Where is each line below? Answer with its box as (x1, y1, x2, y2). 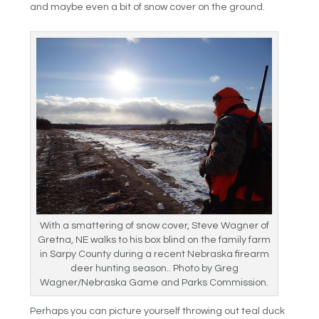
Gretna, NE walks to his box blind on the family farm (38, 235, 271, 246)
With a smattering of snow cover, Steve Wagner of (39, 221, 269, 231)
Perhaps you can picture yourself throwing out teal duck (30, 306, 286, 317)
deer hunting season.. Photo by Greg (70, 263, 239, 274)
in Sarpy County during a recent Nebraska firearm (39, 249, 269, 260)
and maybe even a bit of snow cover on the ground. (30, 1, 266, 12)
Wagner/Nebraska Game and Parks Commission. (40, 278, 269, 288)
